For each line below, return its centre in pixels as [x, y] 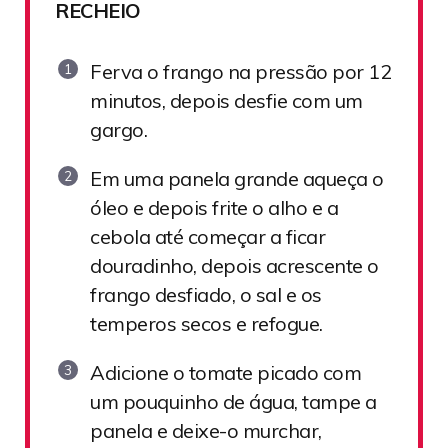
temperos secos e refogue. [206, 323]
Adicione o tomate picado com [225, 372]
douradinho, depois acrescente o [234, 265]
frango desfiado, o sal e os [206, 294]
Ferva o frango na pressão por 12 [240, 71]
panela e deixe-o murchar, [206, 430]
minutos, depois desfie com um [226, 100]
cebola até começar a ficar [207, 236]
